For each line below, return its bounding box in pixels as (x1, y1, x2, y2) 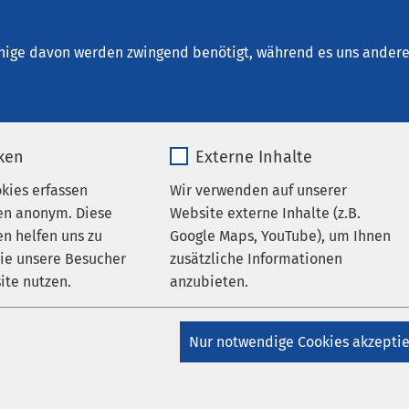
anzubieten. (169, 273, 248, 291)
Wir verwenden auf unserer (169, 182, 347, 200)
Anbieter (179, 362, 237, 380)
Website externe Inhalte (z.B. (169, 204, 361, 223)
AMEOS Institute (124, 31, 229, 48)
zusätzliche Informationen (169, 250, 342, 268)
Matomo (4, 362, 58, 380)
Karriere (276, 31, 330, 48)
